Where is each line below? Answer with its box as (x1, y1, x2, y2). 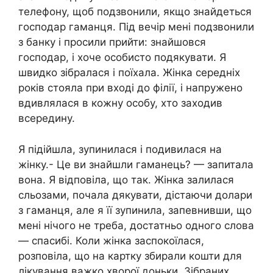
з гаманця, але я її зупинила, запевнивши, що (18, 204, 252, 216)
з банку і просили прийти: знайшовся (18, 36, 206, 48)
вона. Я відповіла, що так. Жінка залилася (18, 173, 234, 186)
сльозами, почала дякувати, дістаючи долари (18, 188, 252, 201)
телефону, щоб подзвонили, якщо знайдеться (18, 5, 252, 18)
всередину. (18, 112, 75, 124)
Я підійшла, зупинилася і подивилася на (18, 143, 222, 155)
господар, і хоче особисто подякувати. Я (18, 51, 226, 63)
